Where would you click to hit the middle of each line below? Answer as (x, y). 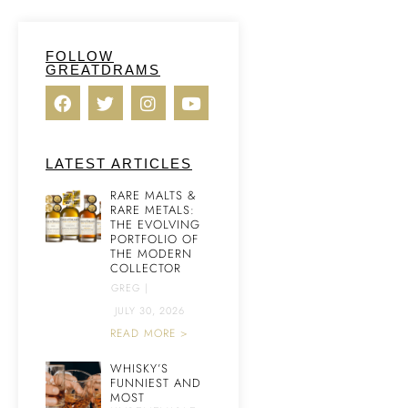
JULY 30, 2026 (150, 311)
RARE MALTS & (153, 195)
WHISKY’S (139, 368)
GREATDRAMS (103, 70)
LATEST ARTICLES (119, 163)
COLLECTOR (146, 268)
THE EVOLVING (155, 224)
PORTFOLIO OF (154, 239)
